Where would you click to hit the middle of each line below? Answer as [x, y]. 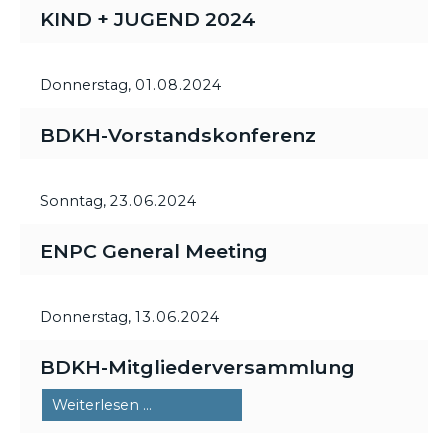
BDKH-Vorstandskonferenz [178, 135]
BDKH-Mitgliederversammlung [197, 367]
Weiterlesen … [102, 405]
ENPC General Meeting [154, 251]
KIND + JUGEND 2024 [148, 19]
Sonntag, [75, 201]
